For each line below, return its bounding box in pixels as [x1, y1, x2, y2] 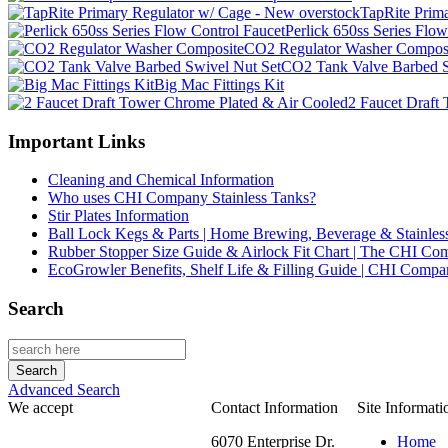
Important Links [8, 130, 145, 152]
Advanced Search [8, 380, 120, 398]
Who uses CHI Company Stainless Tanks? [48, 189, 316, 207]
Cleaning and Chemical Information [48, 171, 274, 189]
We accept [8, 398, 73, 416]
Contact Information [211, 398, 338, 416]
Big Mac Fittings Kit [154, 76, 284, 94]
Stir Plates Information [48, 207, 189, 225]
